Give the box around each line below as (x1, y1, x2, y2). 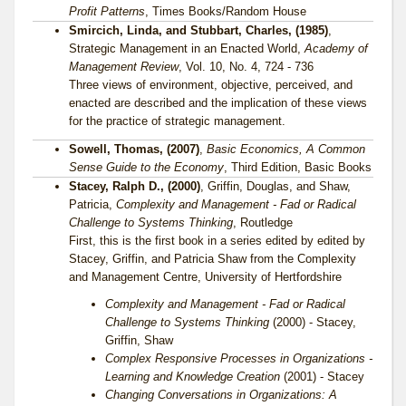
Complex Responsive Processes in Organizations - (105, 352, 372, 366)
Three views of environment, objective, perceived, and (69, 78, 353, 92)
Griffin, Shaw (105, 333, 173, 348)
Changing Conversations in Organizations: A (105, 388, 337, 402)
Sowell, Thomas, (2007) (69, 142, 199, 157)
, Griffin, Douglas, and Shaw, (200, 179, 351, 194)
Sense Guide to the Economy (69, 160, 224, 175)
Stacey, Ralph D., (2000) (69, 179, 200, 194)
